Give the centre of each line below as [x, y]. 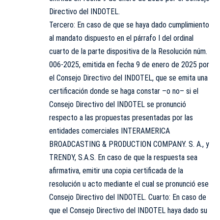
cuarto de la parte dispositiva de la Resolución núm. [128, 52]
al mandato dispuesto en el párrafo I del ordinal [121, 38]
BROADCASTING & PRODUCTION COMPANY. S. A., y [129, 144]
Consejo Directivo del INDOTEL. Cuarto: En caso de [128, 197]
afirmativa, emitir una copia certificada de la [116, 171]
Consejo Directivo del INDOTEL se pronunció [118, 105]
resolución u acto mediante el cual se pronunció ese [129, 184]
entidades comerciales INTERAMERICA [110, 131]
